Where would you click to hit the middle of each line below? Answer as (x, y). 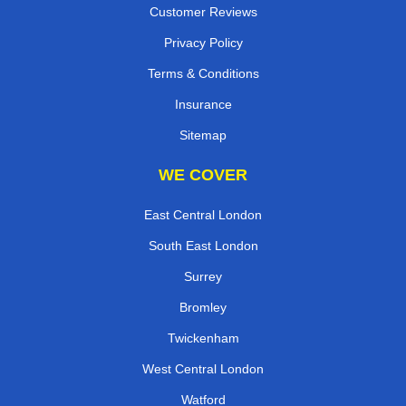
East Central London (203, 214)
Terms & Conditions (203, 73)
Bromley (203, 307)
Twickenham (203, 338)
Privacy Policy (203, 42)
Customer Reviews (203, 11)
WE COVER (203, 174)
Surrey (203, 276)
